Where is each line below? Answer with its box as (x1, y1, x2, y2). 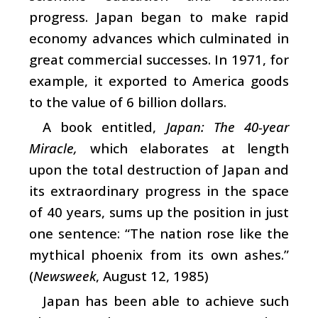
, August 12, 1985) (96, 266, 209, 285)
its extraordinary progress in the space (29, 181, 289, 199)
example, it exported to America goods (29, 71, 289, 89)
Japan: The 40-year (165, 117, 290, 136)
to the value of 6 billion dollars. (29, 92, 226, 111)
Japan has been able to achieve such (42, 291, 289, 309)
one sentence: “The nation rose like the (29, 224, 289, 242)
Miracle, (29, 138, 77, 157)
